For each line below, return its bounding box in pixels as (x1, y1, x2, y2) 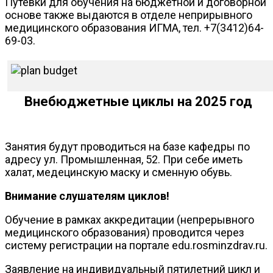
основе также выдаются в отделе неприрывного (5, 9, 252, 22)
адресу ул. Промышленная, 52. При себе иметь (5, 153, 243, 166)
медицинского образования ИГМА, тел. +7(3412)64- (5, 21, 264, 35)
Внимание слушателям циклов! (5, 190, 169, 203)
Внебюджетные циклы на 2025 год (21, 94, 252, 110)
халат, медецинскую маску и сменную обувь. (5, 166, 232, 179)
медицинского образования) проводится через (5, 226, 244, 239)
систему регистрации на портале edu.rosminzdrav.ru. (5, 239, 268, 252)
